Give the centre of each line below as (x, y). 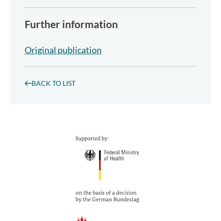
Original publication (63, 50)
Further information (71, 24)
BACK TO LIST (54, 83)
